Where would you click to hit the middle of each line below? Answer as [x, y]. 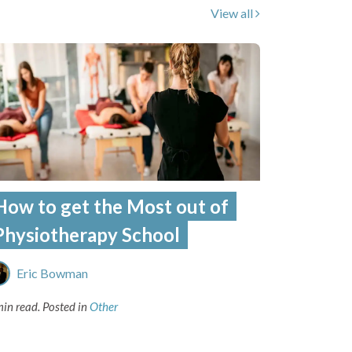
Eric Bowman [52, 273]
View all [232, 13]
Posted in [66, 306]
